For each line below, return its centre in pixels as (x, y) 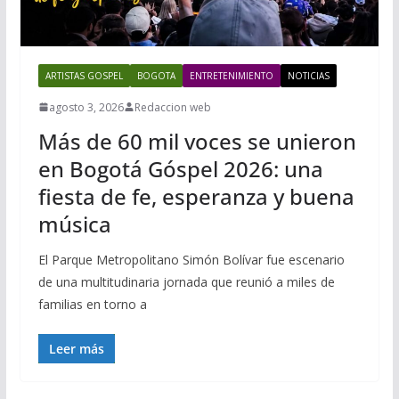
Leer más (76, 348)
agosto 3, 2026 (86, 107)
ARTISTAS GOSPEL (84, 75)
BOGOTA (156, 75)
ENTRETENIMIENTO (231, 75)
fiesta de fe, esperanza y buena (196, 196)
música (74, 224)
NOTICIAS (308, 75)
